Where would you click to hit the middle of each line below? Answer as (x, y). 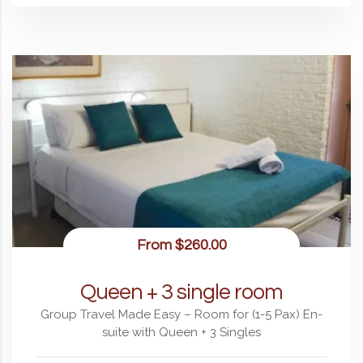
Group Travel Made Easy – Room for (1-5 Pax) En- (181, 315)
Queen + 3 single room (181, 293)
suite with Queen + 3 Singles (181, 333)
